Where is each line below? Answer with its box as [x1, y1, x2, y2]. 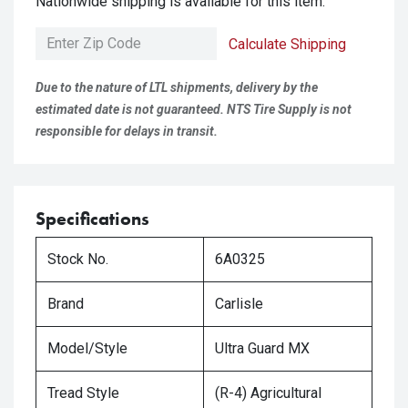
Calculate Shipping [229, 36, 346, 54]
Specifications [36, 207, 149, 231]
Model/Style [47, 340, 127, 358]
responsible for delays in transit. [36, 124, 218, 139]
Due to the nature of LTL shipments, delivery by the [36, 80, 318, 96]
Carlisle [215, 295, 263, 313]
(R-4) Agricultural [215, 384, 321, 403]
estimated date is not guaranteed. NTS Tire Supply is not [36, 102, 352, 117]
